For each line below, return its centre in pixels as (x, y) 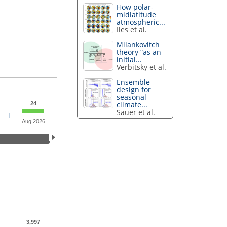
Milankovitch (138, 44)
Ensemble (134, 82)
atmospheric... (141, 22)
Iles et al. (132, 30)
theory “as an (139, 52)
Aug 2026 (33, 121)
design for (134, 89)
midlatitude (137, 15)
